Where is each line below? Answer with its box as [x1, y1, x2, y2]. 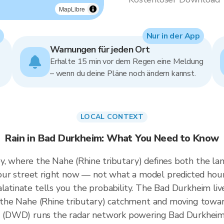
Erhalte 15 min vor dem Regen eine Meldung [50, 56, 203, 67]
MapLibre [59, 4, 85, 13]
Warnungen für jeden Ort [50, 43, 150, 55]
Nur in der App [146, 30, 200, 41]
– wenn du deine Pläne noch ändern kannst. [50, 68, 196, 79]
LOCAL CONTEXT [80, 112, 143, 121]
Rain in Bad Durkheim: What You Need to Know [5, 131, 219, 145]
